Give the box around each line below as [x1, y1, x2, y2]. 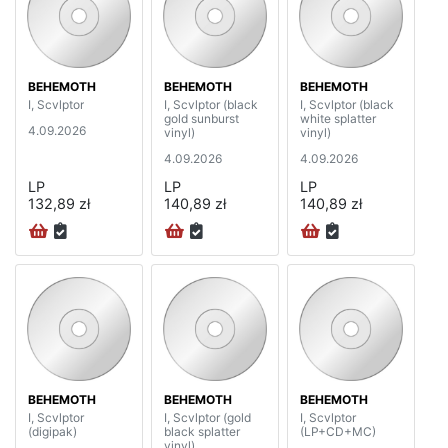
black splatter [164, 424, 240, 440]
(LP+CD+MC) [300, 424, 376, 440]
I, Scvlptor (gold [164, 410, 251, 426]
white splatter [300, 110, 376, 126]
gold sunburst [164, 110, 239, 126]
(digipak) [28, 424, 77, 440]
